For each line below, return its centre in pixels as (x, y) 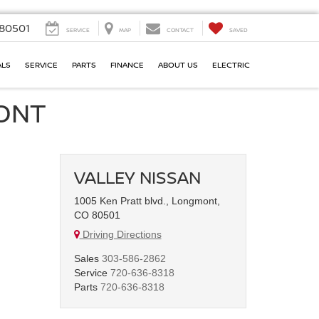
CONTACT (180, 30)
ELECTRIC (231, 64)
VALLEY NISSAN (137, 177)
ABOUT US (178, 64)
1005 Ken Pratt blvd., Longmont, (147, 201)
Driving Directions (120, 234)
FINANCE (127, 64)
